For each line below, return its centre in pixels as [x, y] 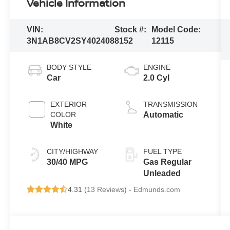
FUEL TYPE [162, 152]
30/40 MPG [68, 162]
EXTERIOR [69, 104]
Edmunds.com [157, 190]
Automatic [163, 115]
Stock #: [131, 30]
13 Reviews [106, 190]
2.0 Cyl [156, 78]
